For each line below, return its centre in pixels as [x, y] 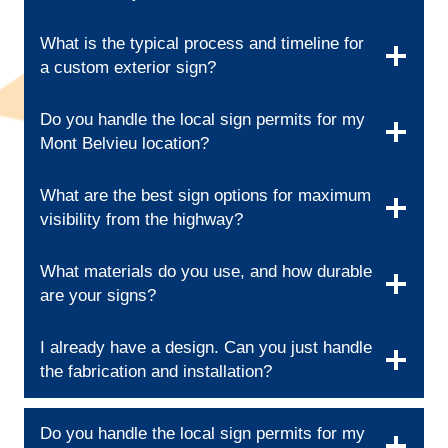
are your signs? [98, 296]
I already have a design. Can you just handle [206, 348]
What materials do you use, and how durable [206, 272]
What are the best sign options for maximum [205, 196]
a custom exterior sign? [128, 68]
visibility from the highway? [141, 220]
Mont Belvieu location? [124, 144]
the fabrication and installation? [156, 372]
